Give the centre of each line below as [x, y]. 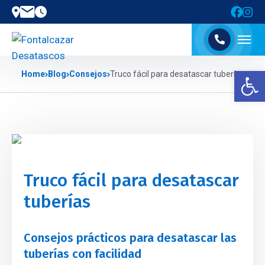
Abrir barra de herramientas [244, 76]
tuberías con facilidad [83, 254]
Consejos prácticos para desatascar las [130, 238]
